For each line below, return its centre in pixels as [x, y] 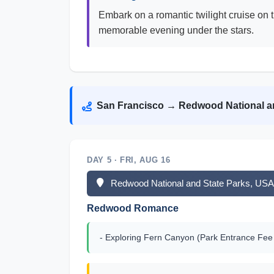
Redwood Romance [133, 208]
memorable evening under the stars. [176, 30]
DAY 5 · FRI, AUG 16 [129, 160]
